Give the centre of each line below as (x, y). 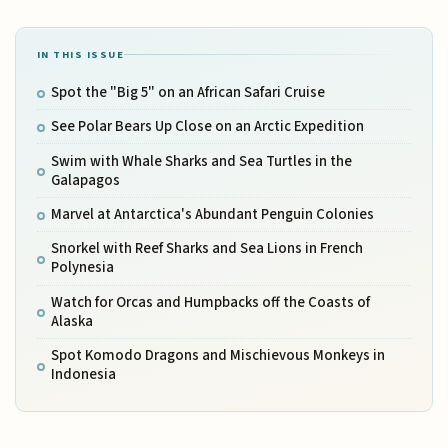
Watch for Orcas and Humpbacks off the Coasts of (210, 302)
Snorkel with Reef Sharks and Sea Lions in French (206, 249)
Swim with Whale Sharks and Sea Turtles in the (201, 161)
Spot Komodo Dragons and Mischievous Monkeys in (217, 356)
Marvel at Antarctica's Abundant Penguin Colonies (212, 215)
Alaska (71, 321)
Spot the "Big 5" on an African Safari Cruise (187, 92)
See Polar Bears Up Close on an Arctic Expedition (207, 127)
